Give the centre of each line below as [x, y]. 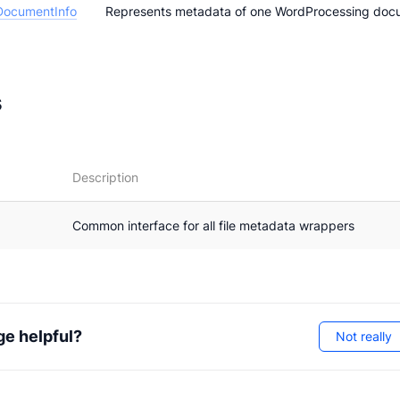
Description [105, 178]
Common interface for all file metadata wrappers [213, 226]
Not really [363, 337]
